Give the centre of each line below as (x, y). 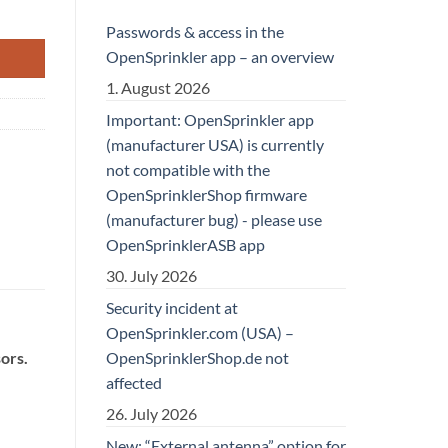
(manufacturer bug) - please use (214, 219)
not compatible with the (188, 169)
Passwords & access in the (195, 31)
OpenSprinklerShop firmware (206, 194)
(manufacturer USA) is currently (215, 144)
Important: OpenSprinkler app (210, 119)
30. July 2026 (151, 275)
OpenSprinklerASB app (185, 244)
